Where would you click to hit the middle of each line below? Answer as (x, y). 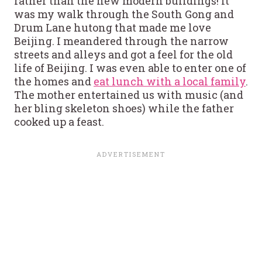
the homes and (54, 82)
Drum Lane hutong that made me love (113, 28)
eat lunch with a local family (170, 82)
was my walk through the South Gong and (124, 14)
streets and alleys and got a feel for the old (123, 55)
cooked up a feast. (59, 122)
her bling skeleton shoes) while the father (124, 108)
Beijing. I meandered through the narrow (121, 41)
